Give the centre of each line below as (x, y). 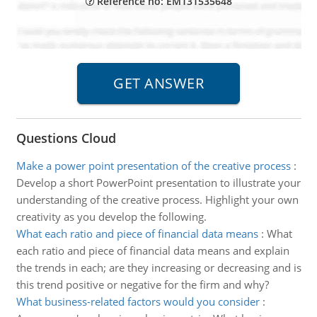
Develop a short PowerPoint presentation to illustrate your (158, 183)
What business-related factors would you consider (138, 301)
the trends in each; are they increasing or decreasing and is (158, 267)
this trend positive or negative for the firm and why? (142, 284)
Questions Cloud (66, 138)
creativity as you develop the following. (111, 217)
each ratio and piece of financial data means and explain (152, 250)
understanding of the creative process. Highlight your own (157, 200)
